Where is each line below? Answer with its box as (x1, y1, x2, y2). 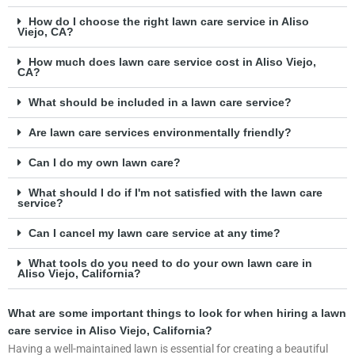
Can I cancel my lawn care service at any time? (28, 227, 281, 239)
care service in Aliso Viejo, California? (8, 324, 212, 337)
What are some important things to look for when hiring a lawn (8, 307, 346, 319)
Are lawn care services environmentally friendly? (28, 126, 292, 139)
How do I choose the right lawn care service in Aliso (28, 15, 309, 28)
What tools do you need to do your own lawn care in (28, 257, 312, 269)
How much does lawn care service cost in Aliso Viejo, (28, 55, 316, 68)
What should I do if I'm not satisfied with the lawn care (28, 186, 323, 199)
